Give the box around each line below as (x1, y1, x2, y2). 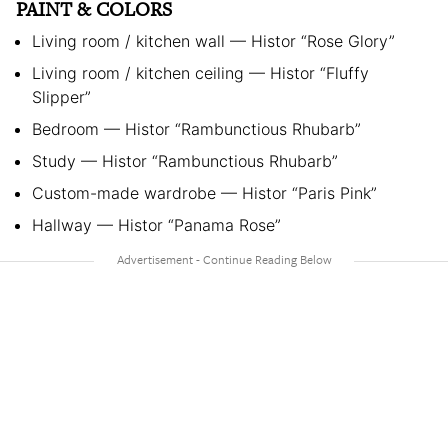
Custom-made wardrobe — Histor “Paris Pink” (32, 183, 377, 204)
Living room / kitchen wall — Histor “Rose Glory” (32, 31, 395, 52)
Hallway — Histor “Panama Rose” (32, 215, 281, 236)
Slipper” (32, 87, 91, 108)
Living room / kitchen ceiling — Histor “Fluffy (32, 63, 369, 84)
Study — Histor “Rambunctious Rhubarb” (32, 151, 338, 172)
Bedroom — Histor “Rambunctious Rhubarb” (32, 119, 361, 140)
